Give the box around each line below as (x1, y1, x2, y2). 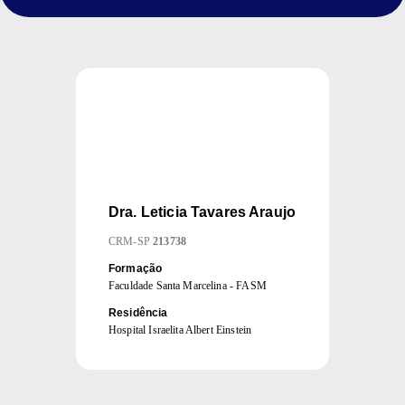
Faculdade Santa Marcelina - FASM (108, 279, 267, 292)
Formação (108, 262, 163, 275)
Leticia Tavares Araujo (140, 204, 297, 220)
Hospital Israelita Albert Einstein (108, 324, 252, 336)
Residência (108, 306, 168, 319)
